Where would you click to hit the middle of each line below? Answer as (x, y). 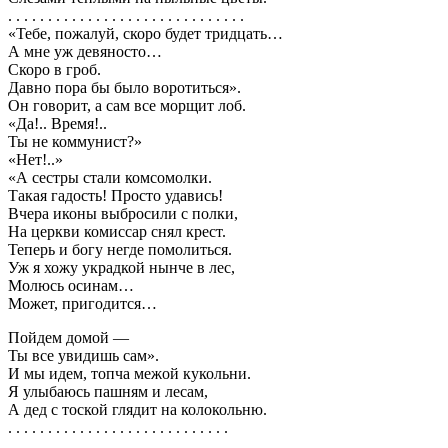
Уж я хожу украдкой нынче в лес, (121, 267)
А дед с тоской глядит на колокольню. (137, 409)
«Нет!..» (35, 159)
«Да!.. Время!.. (57, 123)
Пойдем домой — (68, 337)
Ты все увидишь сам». (83, 355)
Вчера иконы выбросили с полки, (123, 213)
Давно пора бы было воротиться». (124, 87)
